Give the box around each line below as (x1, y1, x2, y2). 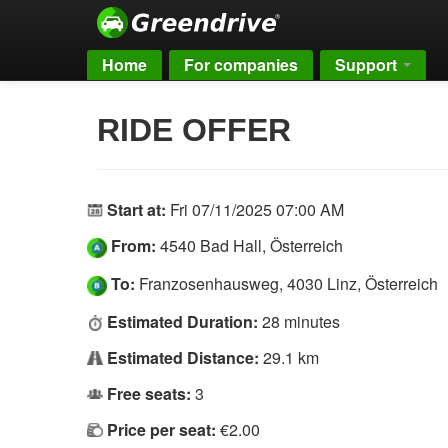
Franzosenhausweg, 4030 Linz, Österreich (135, 271, 438, 295)
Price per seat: (107, 417, 216, 441)
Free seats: (107, 381, 191, 405)
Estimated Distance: (107, 345, 259, 369)
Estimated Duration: (107, 309, 258, 333)
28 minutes (262, 309, 340, 333)
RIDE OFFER (97, 112, 291, 148)
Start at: (107, 198, 166, 221)
